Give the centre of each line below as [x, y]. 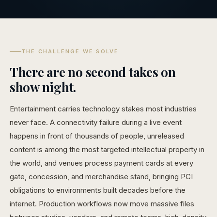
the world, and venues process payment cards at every [101, 163]
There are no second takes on [93, 72]
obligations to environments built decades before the [98, 190]
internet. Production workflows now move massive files [102, 204]
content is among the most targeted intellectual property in [107, 149]
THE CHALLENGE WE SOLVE [70, 51]
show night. [43, 87]
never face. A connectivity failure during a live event [96, 122]
